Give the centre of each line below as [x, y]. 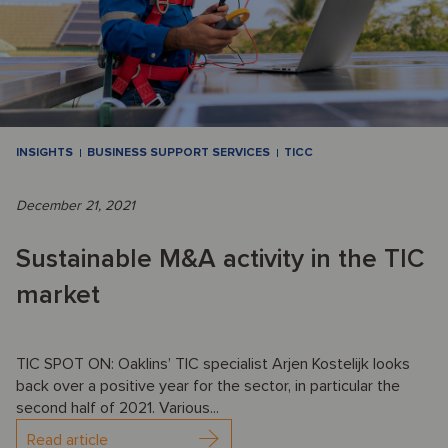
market [58, 294]
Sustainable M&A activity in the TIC [220, 258]
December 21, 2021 [75, 205]
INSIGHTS [44, 152]
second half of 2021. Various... [117, 407]
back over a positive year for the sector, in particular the [208, 385]
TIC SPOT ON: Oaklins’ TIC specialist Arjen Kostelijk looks [213, 363]
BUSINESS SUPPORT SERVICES [178, 152]
